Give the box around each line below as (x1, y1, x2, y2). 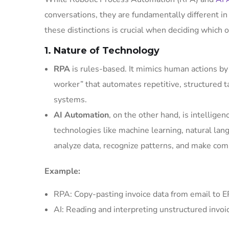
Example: (44, 166, 80, 177)
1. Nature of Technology (44, 45, 159, 56)
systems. (54, 94, 87, 105)
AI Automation (54, 109, 109, 121)
